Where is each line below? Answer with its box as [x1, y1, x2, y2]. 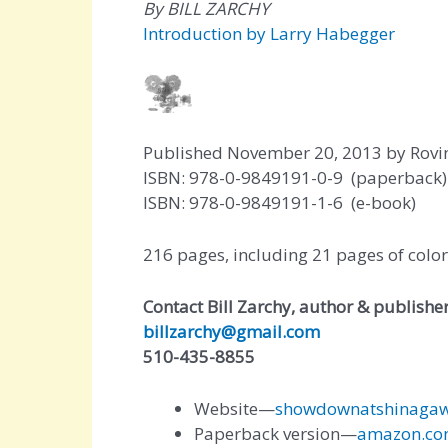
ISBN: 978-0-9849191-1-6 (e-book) [143, 190, 416, 214]
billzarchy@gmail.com [143, 320, 320, 344]
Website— [194, 397, 275, 421]
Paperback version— [194, 422, 357, 446]
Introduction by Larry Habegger [143, 21, 395, 45]
